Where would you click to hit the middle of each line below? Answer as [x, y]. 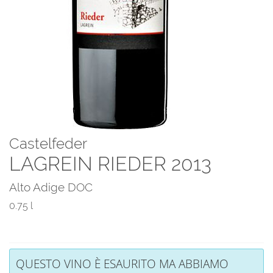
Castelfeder [48, 144]
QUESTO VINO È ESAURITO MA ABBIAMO [122, 263]
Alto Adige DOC [51, 187]
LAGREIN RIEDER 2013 [110, 164]
